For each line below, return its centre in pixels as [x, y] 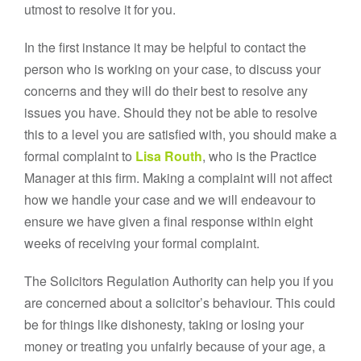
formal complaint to [80, 156]
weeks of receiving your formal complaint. [142, 243]
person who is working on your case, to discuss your [172, 69]
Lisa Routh [169, 156]
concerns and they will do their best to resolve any [166, 91]
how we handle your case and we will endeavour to [170, 199]
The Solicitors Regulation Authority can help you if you [179, 281]
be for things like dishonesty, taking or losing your [164, 324]
